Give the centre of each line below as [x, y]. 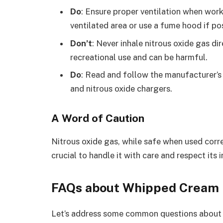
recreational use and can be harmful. [139, 57]
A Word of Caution [98, 118]
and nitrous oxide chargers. [121, 88]
